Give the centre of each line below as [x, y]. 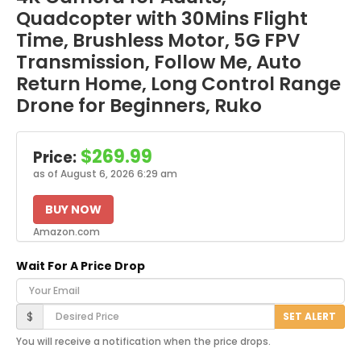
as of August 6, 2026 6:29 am [105, 174]
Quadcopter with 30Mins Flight [162, 18]
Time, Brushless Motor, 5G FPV [158, 40]
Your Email [48, 283]
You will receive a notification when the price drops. [143, 341]
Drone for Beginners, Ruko [139, 105]
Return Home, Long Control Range [178, 83]
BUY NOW [73, 209]
